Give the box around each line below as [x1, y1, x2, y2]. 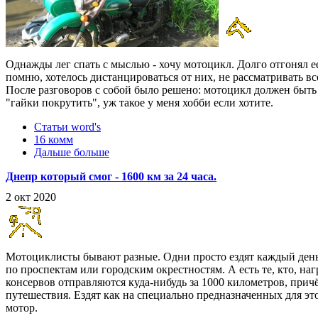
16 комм [34, 133, 73, 146]
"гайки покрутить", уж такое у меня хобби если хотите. [6, 97, 273, 109]
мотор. [6, 301, 38, 314]
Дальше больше [34, 146, 109, 159]
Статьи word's [34, 121, 101, 133]
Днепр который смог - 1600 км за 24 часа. [6, 170, 216, 183]
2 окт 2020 [6, 190, 56, 203]
